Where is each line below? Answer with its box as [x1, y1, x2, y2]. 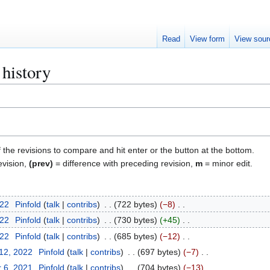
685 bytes [116, 231, 154, 241]
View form [190, 34, 225, 44]
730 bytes [116, 215, 154, 225]
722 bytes [116, 199, 154, 209]
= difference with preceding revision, [53, 158, 195, 168]
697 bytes [140, 247, 178, 257]
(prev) [29, 158, 53, 168]
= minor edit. [202, 158, 253, 168]
